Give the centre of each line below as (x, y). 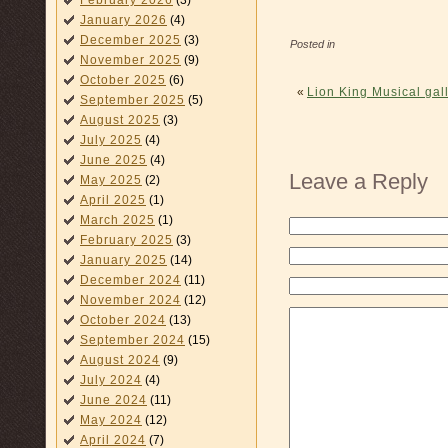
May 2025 (111, 180)
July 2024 (111, 380)
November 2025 (130, 60)
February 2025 (126, 240)
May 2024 (111, 420)
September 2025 (132, 100)
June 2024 (113, 400)
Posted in (312, 43)
